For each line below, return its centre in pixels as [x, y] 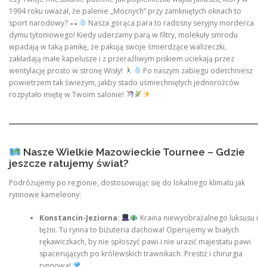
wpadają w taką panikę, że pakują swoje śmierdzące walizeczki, [118, 46]
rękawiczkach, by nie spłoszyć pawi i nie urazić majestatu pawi [145, 241]
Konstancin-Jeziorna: [80, 218]
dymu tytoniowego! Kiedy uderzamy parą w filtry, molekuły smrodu [123, 35]
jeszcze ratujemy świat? [69, 164]
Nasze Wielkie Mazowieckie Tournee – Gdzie [133, 152]
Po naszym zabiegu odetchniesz [197, 70]
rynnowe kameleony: [45, 195]
